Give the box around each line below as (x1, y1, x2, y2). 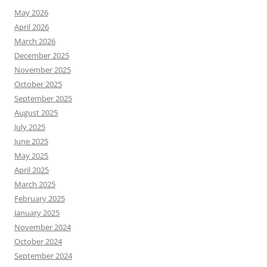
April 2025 (14, 164, 49, 175)
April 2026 (14, 21, 49, 32)
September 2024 (14, 250, 72, 261)
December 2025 (14, 49, 69, 61)
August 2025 (14, 107, 58, 118)
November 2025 (14, 64, 71, 75)
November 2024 (14, 221, 71, 232)
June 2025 (14, 135, 48, 147)
